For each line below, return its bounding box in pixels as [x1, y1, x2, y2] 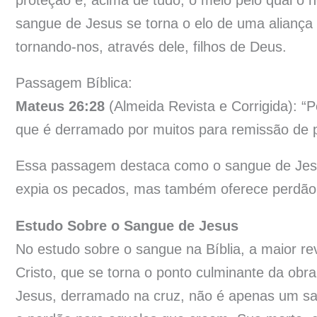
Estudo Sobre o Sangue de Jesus [16, 217, 238, 234]
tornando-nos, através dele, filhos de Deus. [16, 39, 287, 55]
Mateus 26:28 [16, 98, 105, 115]
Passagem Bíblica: [16, 75, 132, 91]
